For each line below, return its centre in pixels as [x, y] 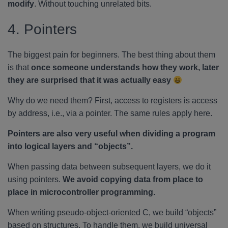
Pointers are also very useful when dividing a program [111, 134]
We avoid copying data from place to [133, 179]
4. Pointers [42, 29]
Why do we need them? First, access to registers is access [112, 101]
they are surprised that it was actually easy [89, 80]
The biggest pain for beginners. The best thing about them [111, 55]
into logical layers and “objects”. [70, 146]
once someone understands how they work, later [125, 67]
